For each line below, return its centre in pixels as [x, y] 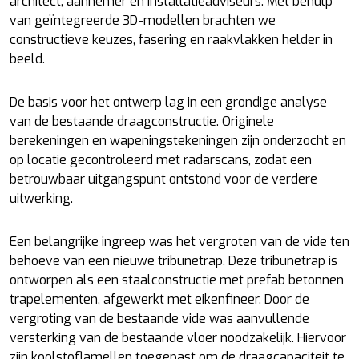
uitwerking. [41, 198]
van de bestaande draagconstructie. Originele [142, 121]
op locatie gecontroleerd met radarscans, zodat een [161, 160]
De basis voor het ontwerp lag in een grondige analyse [168, 102]
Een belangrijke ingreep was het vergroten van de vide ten [179, 242]
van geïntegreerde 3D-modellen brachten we [143, 20]
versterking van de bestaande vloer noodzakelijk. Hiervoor [178, 338]
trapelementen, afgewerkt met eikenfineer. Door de [159, 299]
